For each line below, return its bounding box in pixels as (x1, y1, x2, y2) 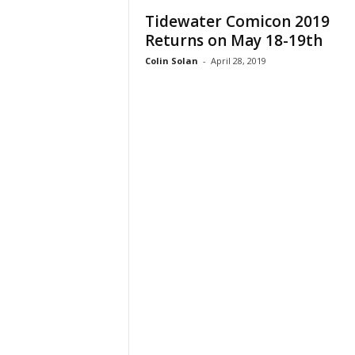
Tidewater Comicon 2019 (144, 11, 330, 32)
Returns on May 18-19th (144, 30, 323, 51)
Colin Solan (144, 55, 198, 67)
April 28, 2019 (210, 55, 266, 67)
